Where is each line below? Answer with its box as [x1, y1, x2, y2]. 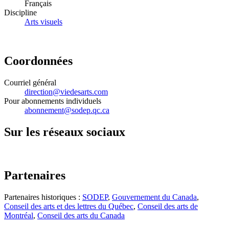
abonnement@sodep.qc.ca [25, 106, 109, 115]
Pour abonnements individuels [4, 97, 101, 106]
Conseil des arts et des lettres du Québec [4, 201, 133, 211]
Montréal [4, 211, 33, 220]
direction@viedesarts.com [25, 87, 108, 97]
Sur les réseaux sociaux [4, 125, 125, 139]
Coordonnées [4, 54, 73, 68]
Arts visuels [25, 17, 62, 27]
